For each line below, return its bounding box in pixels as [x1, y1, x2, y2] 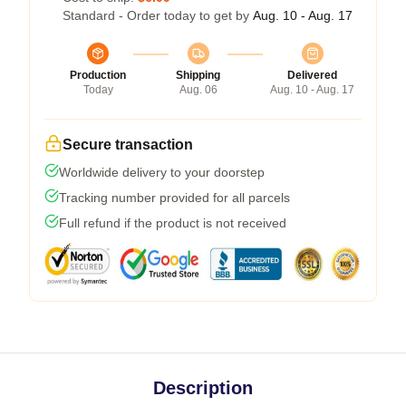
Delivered [287, 69, 337, 82]
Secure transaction [63, 137, 193, 153]
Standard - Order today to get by [63, 8, 253, 24]
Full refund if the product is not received [59, 216, 286, 231]
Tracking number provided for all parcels [59, 190, 290, 206]
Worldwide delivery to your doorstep [59, 165, 265, 180]
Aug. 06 [179, 83, 217, 97]
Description [153, 378, 253, 399]
